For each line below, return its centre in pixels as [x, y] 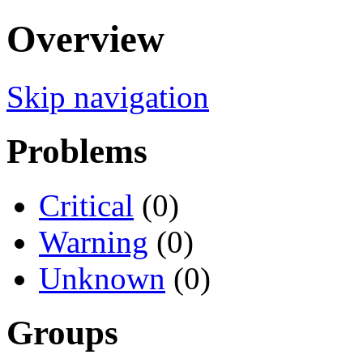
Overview [85, 39]
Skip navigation [108, 96]
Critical [86, 205]
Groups [62, 332]
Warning [94, 241]
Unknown [102, 278]
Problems [77, 151]
